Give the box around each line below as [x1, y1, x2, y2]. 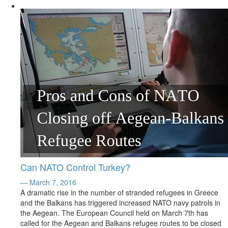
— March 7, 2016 [20, 177, 76, 187]
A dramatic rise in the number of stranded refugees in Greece [20, 187, 218, 197]
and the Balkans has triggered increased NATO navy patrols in [20, 197, 220, 208]
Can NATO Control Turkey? [20, 160, 130, 174]
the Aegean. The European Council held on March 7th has [20, 208, 208, 218]
